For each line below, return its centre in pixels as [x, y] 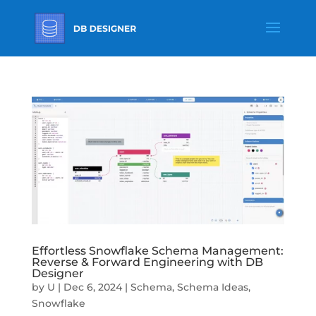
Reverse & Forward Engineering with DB [147, 262]
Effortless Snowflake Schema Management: [157, 250]
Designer [57, 273]
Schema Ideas [212, 287]
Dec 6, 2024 [92, 287]
